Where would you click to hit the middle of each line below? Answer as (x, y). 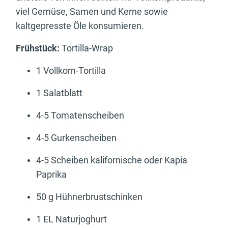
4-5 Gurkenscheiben (76, 138)
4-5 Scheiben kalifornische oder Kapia (112, 160)
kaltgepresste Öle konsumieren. (80, 26)
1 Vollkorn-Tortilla (71, 71)
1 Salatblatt (59, 93)
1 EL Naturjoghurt (72, 219)
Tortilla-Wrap (86, 48)
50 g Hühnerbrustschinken (89, 197)
